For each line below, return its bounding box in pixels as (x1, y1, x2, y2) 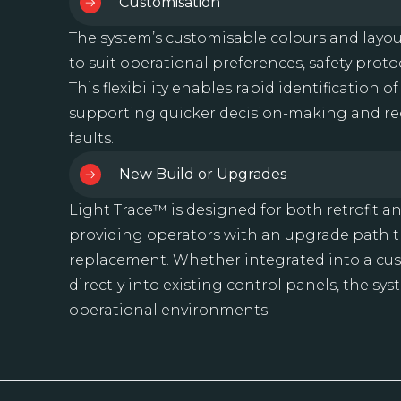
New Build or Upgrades (119, 166, 286, 183)
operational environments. (69, 302, 270, 320)
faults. (69, 130, 114, 148)
